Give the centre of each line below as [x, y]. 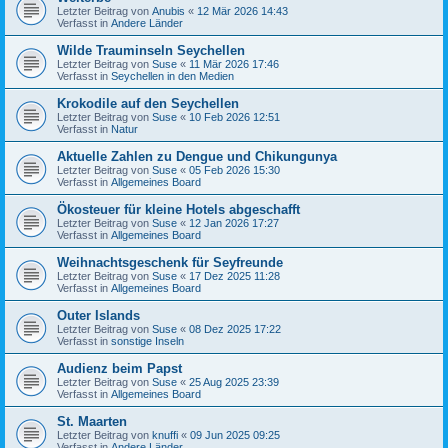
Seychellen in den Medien [172, 75]
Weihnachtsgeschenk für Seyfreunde [170, 262]
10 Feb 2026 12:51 [234, 116]
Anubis [168, 10]
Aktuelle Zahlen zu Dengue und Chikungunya [197, 156]
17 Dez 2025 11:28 [234, 275]
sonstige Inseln [147, 340]
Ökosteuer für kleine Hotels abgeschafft [178, 209]
